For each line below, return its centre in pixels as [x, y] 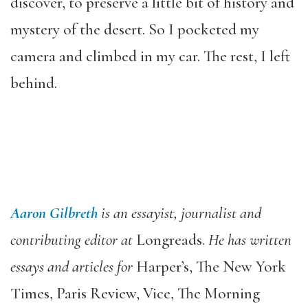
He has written [248, 240]
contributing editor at [73, 240]
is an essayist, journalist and [179, 213]
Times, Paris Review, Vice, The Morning [135, 293]
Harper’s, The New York [211, 266]
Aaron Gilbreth [54, 213]
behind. [34, 83]
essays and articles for [73, 266]
